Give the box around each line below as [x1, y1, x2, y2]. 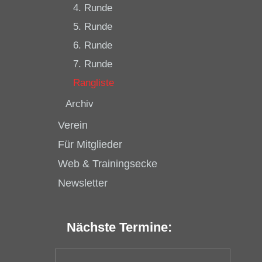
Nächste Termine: [67, 220, 172, 235]
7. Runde [73, 58, 112, 70]
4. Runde [73, 2, 112, 13]
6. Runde [73, 40, 112, 51]
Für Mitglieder [58, 139, 122, 150]
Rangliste [73, 77, 114, 88]
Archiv [65, 98, 94, 109]
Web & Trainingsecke [58, 158, 157, 170]
